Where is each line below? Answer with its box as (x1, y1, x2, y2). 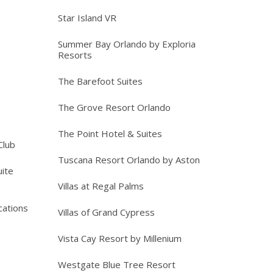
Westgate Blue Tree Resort (57, 258, 175, 271)
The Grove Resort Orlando (57, 101, 171, 114)
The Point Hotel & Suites (57, 127, 162, 140)
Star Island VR (57, 12, 116, 24)
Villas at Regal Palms (57, 180, 144, 193)
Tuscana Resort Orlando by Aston (57, 154, 200, 166)
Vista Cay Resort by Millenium (57, 232, 182, 245)
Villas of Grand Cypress (57, 206, 155, 219)
